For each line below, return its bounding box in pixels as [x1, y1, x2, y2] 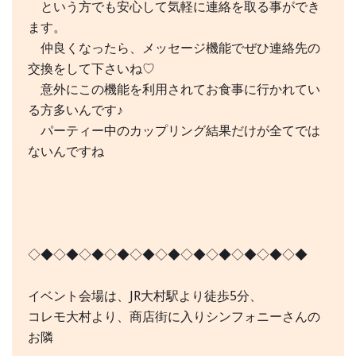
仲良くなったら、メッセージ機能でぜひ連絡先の [28, 41, 320, 56]
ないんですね [28, 144, 104, 160]
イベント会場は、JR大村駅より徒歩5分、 [28, 288, 262, 304]
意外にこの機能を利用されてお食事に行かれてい [28, 82, 320, 98]
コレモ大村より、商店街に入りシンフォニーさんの [28, 309, 320, 325]
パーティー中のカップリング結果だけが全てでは [28, 123, 320, 139]
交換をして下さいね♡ [28, 61, 155, 77]
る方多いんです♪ [28, 103, 123, 118]
